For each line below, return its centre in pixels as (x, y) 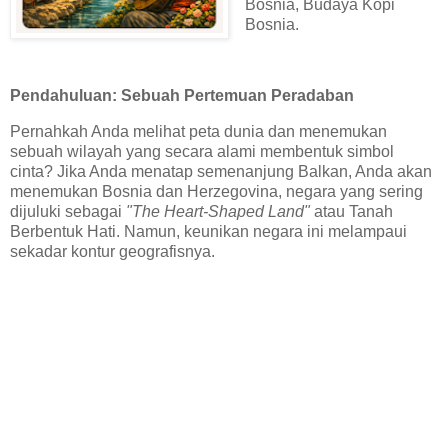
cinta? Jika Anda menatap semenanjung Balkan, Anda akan (221, 172)
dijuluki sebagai (68, 212)
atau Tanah (351, 212)
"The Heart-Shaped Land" (218, 212)
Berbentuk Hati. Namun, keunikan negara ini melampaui (208, 232)
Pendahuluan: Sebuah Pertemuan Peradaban (182, 96)
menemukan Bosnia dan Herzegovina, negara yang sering (216, 192)
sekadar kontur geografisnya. (112, 252)
